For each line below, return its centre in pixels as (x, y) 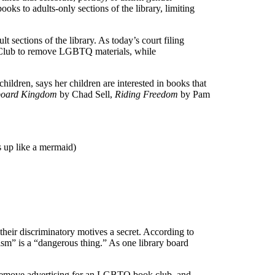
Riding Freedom (146, 94)
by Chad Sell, (86, 94)
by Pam (194, 94)
